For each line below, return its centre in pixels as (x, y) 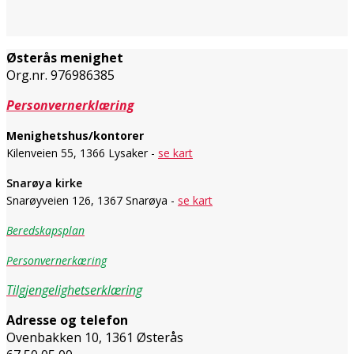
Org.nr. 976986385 (60, 75)
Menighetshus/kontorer (75, 135)
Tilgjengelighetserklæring (74, 290)
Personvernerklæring (70, 105)
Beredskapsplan (45, 230)
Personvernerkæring (56, 260)
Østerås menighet (65, 57)
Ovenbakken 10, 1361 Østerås (95, 337)
